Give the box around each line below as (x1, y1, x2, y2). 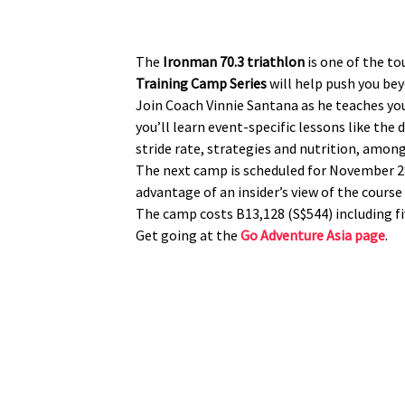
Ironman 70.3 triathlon (163, 52, 307, 71)
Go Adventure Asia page (240, 226, 385, 244)
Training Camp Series (136, 74, 269, 92)
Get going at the (136, 226, 240, 244)
